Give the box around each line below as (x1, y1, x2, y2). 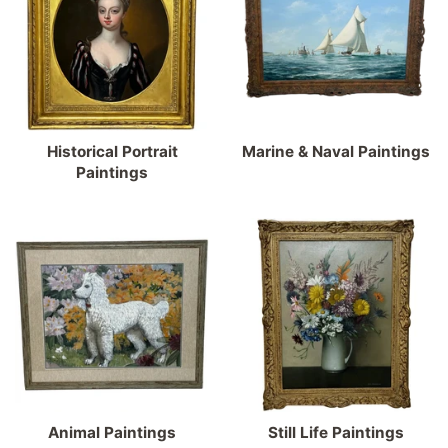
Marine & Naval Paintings (242, 141, 430, 161)
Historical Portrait (46, 141, 178, 161)
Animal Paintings (48, 422, 176, 442)
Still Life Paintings (268, 422, 404, 442)
